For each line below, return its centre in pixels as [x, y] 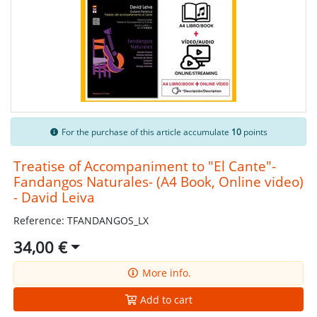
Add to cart [165, 299]
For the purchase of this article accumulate [146, 132]
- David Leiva [54, 197]
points [255, 132]
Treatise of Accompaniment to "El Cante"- [144, 166]
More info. [165, 273]
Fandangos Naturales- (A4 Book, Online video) [158, 182]
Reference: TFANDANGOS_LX [81, 221]
